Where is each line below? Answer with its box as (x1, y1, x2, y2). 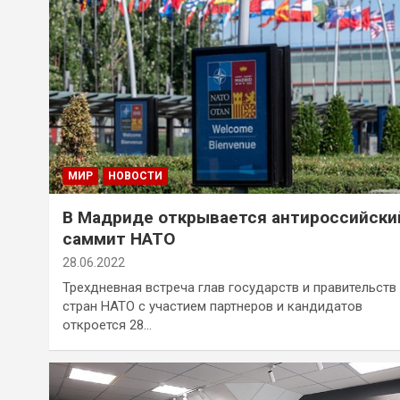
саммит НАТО (62, 228, 175, 249)
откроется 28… (62, 316, 152, 333)
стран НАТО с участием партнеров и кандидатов (62, 297, 362, 314)
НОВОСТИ (108, 169, 162, 182)
